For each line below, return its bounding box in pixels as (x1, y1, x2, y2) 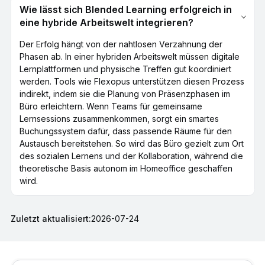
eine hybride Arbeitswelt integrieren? (19, 17, 193, 29)
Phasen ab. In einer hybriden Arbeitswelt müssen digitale (19, 51, 240, 62)
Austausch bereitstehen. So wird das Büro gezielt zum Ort (19, 138, 244, 149)
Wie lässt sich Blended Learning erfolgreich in (19, 4, 232, 16)
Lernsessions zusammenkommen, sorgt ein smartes (19, 114, 219, 124)
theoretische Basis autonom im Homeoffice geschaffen (19, 163, 232, 174)
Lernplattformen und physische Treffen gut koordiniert (19, 64, 231, 75)
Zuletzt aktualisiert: (10, 214, 91, 224)
